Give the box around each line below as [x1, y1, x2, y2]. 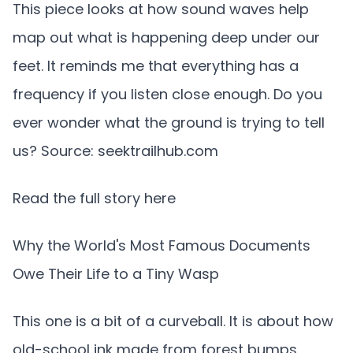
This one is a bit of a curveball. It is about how [13, 311, 333, 331]
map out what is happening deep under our [13, 28, 320, 47]
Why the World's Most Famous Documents [13, 236, 310, 255]
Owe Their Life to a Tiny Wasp [13, 264, 219, 284]
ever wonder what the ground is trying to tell [13, 113, 325, 132]
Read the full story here [13, 188, 176, 208]
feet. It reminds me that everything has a [13, 56, 299, 76]
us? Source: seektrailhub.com [13, 141, 218, 161]
